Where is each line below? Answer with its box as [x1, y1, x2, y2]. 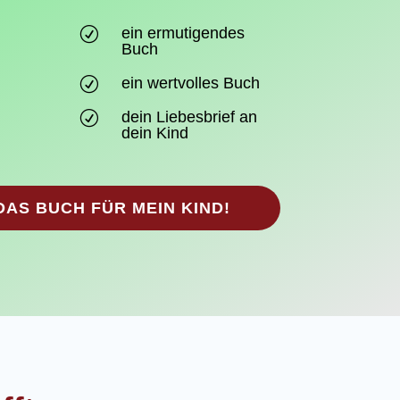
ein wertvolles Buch [121, 74, 261, 93]
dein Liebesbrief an [121, 108, 258, 127]
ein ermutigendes [121, 24, 246, 43]
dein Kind [121, 124, 189, 143]
